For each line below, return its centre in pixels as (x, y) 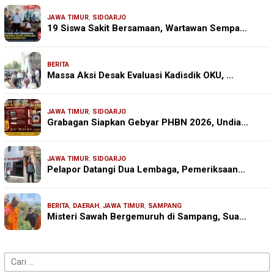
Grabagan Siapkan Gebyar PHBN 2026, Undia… (148, 122)
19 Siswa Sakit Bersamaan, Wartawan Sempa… (147, 28)
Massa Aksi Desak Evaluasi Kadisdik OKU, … (140, 75)
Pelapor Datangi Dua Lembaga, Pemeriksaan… (146, 169)
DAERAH (86, 206)
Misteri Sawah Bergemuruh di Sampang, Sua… (147, 216)
